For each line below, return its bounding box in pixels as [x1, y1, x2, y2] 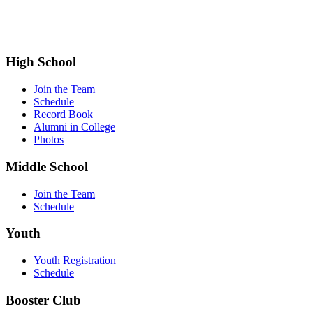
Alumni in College [34, 121, 115, 133]
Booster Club [6, 292, 81, 307]
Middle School [6, 159, 88, 174]
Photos [34, 133, 64, 146]
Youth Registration [34, 254, 116, 267]
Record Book [34, 108, 93, 121]
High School [6, 54, 76, 70]
